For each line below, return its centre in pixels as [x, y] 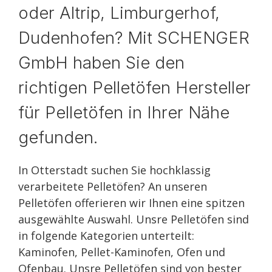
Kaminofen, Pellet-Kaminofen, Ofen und [122, 252]
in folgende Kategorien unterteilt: [106, 236]
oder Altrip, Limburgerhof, [119, 13]
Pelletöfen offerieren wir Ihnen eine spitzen [131, 203]
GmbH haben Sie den [101, 63]
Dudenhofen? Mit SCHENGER [134, 38]
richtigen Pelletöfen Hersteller [134, 87]
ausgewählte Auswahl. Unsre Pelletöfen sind [134, 219]
